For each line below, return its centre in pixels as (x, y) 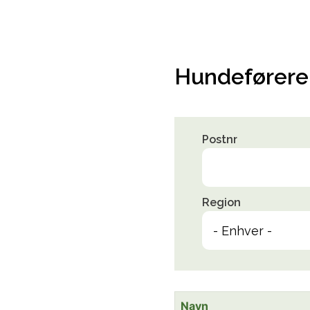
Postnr (220, 140)
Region (221, 203)
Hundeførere (241, 77)
